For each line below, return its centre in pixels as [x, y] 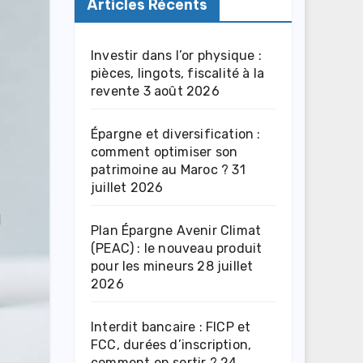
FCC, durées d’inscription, [171, 344]
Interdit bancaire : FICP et [171, 327]
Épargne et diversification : [176, 134]
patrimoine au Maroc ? [160, 169]
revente [115, 91]
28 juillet [225, 266]
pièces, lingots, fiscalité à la [178, 73]
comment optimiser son [164, 152]
